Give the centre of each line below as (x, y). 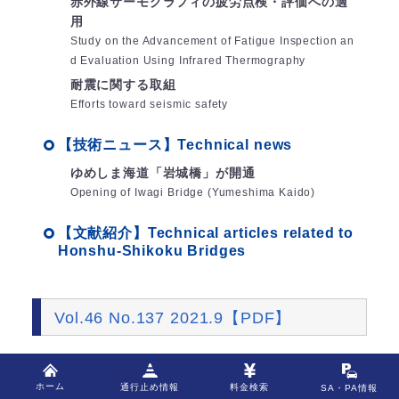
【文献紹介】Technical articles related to (206, 233)
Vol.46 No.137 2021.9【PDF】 (173, 318)
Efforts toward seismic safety (149, 105)
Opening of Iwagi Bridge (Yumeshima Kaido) (193, 193)
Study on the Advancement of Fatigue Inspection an (212, 41)
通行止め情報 (150, 387)
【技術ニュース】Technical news (175, 145)
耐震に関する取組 (123, 85)
